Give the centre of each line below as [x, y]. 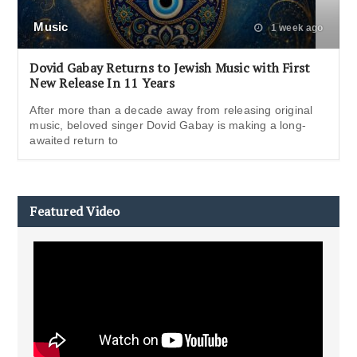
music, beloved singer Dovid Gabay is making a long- [168, 125]
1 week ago [296, 27]
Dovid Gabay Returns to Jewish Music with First [170, 67]
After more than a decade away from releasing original [171, 110]
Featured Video [75, 211]
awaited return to [74, 140]
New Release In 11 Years [102, 82]
